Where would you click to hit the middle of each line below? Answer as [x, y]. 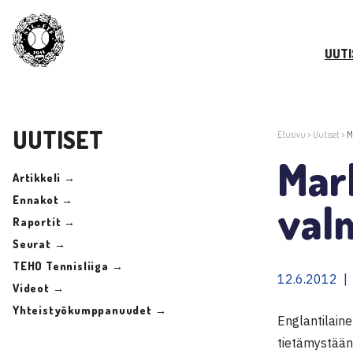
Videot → [39, 288]
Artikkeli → [44, 177]
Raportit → [44, 221]
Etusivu [292, 134]
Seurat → [39, 243]
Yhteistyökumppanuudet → [90, 310]
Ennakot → [43, 199]
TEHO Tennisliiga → [68, 266]
